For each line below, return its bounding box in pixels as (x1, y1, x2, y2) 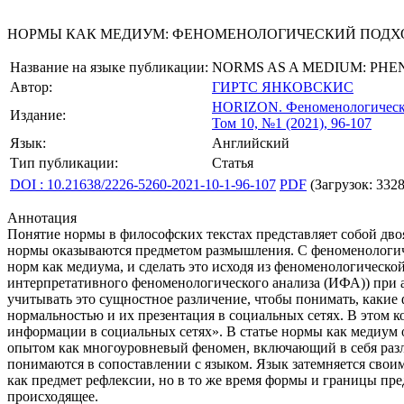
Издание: (10, 107, 66, 123)
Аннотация (7, 210, 77, 225)
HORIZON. (212, 99, 282, 115)
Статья (212, 155, 253, 170)
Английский (212, 135, 289, 151)
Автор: (10, 79, 52, 95)
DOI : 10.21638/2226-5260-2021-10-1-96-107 (10, 177, 276, 192)
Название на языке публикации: (10, 60, 208, 75)
